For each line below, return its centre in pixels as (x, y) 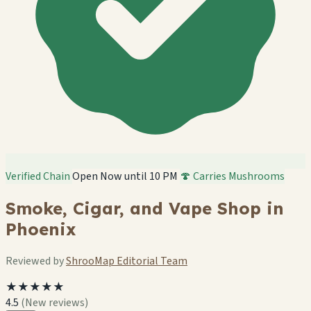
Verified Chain (39, 176)
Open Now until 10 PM (125, 176)
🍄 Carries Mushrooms (232, 176)
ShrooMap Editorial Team (127, 261)
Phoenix (41, 229)
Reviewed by (36, 261)
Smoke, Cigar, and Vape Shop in (145, 208)
